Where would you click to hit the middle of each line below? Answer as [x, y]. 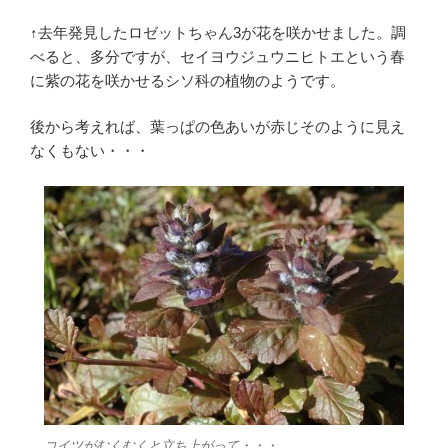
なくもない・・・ [90, 151]
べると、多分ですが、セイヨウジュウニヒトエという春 [217, 56]
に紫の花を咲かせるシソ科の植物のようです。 [187, 80]
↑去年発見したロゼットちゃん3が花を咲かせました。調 [218, 32]
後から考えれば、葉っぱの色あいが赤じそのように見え [217, 127]
